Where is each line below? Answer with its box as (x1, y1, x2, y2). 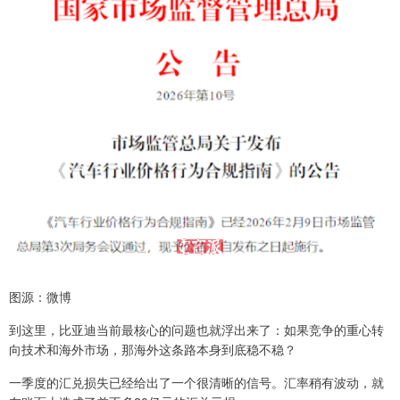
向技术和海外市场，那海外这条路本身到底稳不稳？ (9, 339, 296, 358)
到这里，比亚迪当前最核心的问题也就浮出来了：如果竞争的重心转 (9, 320, 384, 338)
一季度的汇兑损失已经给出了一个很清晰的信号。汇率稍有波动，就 (9, 372, 384, 391)
